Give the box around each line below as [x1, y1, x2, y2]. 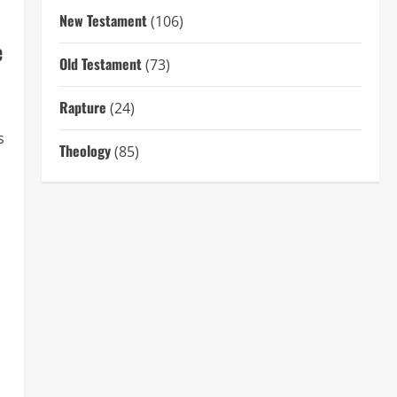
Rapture [58, 97, 106, 119]
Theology [58, 140, 111, 162]
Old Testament [58, 53, 142, 75]
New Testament [58, 10, 147, 32]
